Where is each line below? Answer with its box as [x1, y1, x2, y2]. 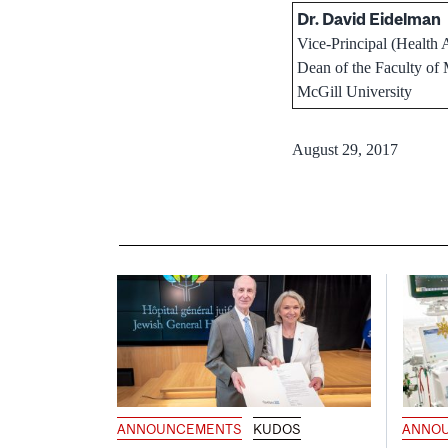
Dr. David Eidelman [297, 8, 441, 29]
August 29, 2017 [292, 140, 398, 158]
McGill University [297, 82, 412, 100]
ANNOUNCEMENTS [117, 421, 242, 438]
